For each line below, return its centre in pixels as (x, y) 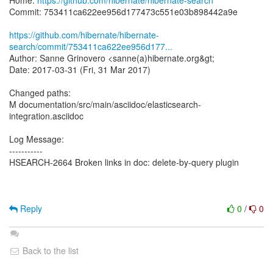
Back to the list (49, 250)
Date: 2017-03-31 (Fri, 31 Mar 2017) (80, 69)
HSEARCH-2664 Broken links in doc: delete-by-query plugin (124, 162)
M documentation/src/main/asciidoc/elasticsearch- (105, 104)
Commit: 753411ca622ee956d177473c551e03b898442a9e (123, 12)
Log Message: (37, 139)
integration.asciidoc (46, 116)
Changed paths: (40, 93)
